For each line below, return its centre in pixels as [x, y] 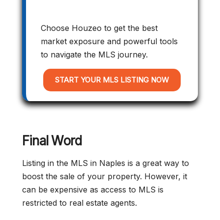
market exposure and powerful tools [109, 41]
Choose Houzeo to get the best [99, 28]
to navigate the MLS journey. [94, 55]
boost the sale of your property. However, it [105, 177]
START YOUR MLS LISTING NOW [112, 80]
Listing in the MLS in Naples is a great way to [106, 163]
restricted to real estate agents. [80, 203]
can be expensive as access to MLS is [93, 190]
